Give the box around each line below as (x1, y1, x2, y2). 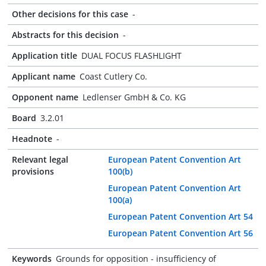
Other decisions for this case (12, 8, 128, 20)
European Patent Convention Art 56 (108, 227, 254, 239)
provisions (12, 166, 54, 177)
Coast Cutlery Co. (80, 71, 147, 82)
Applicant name (12, 71, 75, 82)
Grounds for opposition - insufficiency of (56, 253, 216, 264)
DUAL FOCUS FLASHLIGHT (81, 50, 182, 61)
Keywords (12, 253, 52, 264)
